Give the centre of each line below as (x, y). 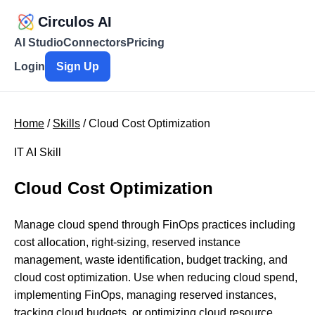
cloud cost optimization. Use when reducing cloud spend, (156, 277)
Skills (66, 123)
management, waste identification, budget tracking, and (151, 259)
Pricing (146, 43)
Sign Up (78, 66)
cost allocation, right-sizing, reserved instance (127, 242)
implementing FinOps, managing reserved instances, (145, 295)
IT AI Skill (38, 152)
